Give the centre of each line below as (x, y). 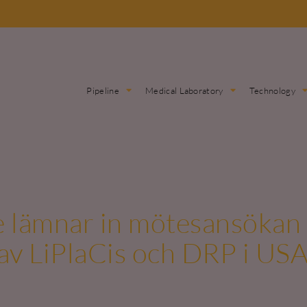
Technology (272, 90)
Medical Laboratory (184, 90)
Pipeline (103, 90)
